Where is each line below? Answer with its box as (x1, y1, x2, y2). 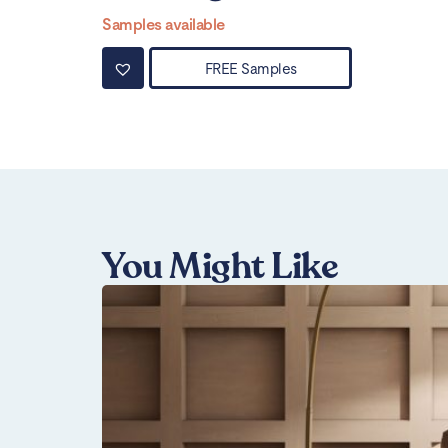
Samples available (102, 15, 225, 35)
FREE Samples (204, 59, 297, 77)
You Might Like (102, 242, 338, 292)
